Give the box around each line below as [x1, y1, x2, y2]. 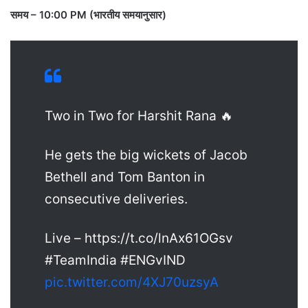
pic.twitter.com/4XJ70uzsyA [45, 274, 219, 290]
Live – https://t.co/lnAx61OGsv [45, 230, 233, 246]
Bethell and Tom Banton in [45, 168, 205, 185]
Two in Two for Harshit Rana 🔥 [45, 107, 233, 124]
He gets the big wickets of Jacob [45, 146, 247, 163]
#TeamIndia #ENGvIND [45, 252, 186, 268]
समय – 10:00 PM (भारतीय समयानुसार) [10, 8, 166, 21]
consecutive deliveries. [45, 190, 188, 207]
